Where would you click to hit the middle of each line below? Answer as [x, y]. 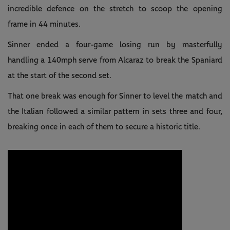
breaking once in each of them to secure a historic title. [104, 127]
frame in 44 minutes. [44, 24]
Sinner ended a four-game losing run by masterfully [115, 45]
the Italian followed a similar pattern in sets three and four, [115, 112]
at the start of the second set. [60, 76]
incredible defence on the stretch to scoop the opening [115, 9]
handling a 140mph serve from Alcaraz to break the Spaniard [115, 60]
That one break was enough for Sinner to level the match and [115, 96]
